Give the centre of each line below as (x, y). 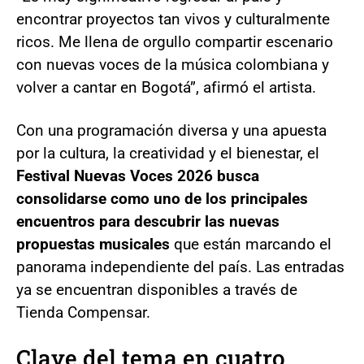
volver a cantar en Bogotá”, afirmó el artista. (166, 87)
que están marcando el (251, 244)
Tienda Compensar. (83, 312)
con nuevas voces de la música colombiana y (173, 64)
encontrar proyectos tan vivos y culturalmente (173, 19)
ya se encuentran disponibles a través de (157, 289)
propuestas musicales (93, 244)
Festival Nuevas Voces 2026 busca (138, 175)
